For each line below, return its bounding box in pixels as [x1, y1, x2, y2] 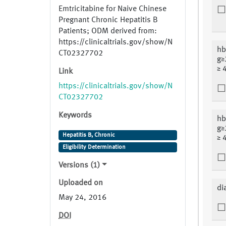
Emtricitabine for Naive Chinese [59, 5, 166, 14]
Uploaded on [59, 179, 103, 188]
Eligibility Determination [62, 144, 126, 151]
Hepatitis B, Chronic [62, 132, 115, 139]
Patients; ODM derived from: [59, 27, 157, 36]
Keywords [59, 111, 92, 120]
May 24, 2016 [59, 194, 106, 202]
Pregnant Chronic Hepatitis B [59, 16, 158, 25]
